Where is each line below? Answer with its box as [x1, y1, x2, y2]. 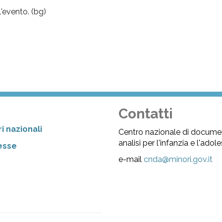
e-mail [118, 155, 144, 165]
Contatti [118, 106, 173, 122]
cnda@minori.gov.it [144, 155, 213, 165]
